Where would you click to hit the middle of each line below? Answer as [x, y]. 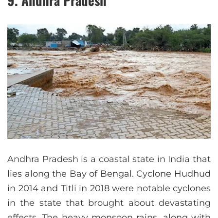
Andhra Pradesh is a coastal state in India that [109, 159]
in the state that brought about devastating [109, 203]
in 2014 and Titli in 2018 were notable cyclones [109, 189]
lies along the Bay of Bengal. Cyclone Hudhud [109, 174]
